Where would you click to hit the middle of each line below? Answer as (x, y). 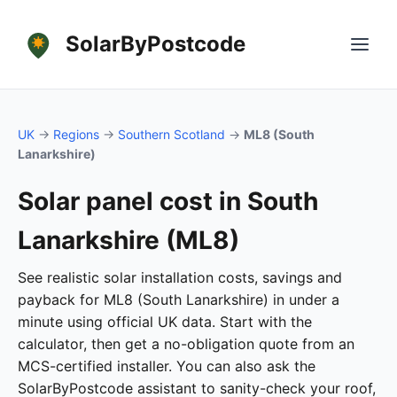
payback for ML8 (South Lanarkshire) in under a (179, 300)
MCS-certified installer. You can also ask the (167, 366)
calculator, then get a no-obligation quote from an (186, 344)
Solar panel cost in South (168, 201)
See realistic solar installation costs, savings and (180, 277)
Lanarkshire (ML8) (128, 240)
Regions (76, 134)
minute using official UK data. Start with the (165, 322)
